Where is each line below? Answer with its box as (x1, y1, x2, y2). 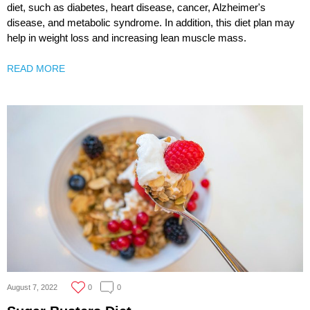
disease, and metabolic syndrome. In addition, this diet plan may (7, 17, 295, 29)
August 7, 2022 (7, 282, 57, 291)
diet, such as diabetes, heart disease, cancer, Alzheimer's (7, 1, 266, 14)
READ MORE (7, 63, 65, 75)
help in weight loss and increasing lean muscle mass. (7, 32, 246, 44)
